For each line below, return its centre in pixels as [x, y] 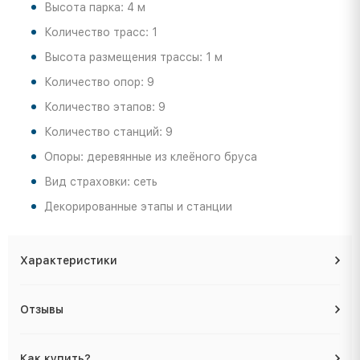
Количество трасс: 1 [101, 32]
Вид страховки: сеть [101, 181]
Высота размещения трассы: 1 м [133, 57]
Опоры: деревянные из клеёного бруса [151, 156]
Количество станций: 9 [108, 131]
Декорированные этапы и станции [138, 206]
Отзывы [42, 309]
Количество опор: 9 [99, 82]
